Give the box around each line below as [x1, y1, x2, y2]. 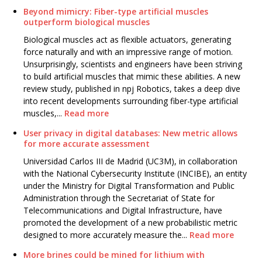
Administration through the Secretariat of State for [23, 192, 215, 204]
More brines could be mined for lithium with [23, 249, 205, 261]
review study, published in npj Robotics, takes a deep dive [23, 83, 240, 95]
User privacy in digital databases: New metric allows [23, 127, 237, 139]
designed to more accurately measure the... [23, 229, 189, 241]
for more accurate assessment [23, 138, 150, 150]
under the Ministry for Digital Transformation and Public [23, 180, 235, 192]
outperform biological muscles [23, 16, 150, 28]
